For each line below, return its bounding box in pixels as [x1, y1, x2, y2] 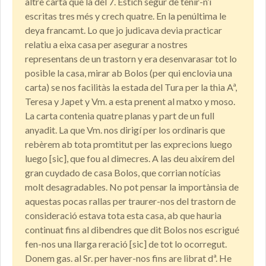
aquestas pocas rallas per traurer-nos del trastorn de [25, 195, 236, 207]
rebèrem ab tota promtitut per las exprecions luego [25, 138, 232, 150]
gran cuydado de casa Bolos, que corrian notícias [25, 167, 221, 179]
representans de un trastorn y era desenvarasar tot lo [25, 53, 237, 65]
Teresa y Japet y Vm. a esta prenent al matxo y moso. [25, 96, 235, 107]
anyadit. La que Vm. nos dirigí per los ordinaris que [25, 124, 225, 136]
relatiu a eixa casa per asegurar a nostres [25, 39, 188, 50]
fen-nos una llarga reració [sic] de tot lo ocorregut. [25, 238, 227, 250]
